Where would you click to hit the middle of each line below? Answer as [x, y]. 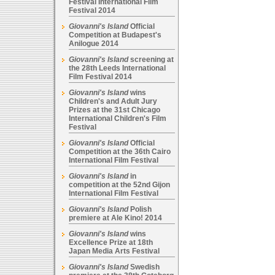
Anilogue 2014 [94, 44]
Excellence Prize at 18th [111, 242]
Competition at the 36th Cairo [120, 152]
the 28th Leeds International [117, 68]
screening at [151, 60]
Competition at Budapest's [115, 35]
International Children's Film [118, 118]
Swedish [144, 267]
